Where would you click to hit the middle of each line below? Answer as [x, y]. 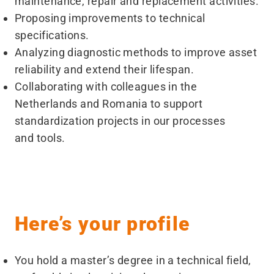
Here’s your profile [102, 224]
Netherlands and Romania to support [109, 104]
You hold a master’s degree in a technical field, [133, 260]
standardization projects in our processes [120, 121]
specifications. [52, 35]
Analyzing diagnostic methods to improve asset [136, 52]
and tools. [40, 138]
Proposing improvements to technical [110, 18]
